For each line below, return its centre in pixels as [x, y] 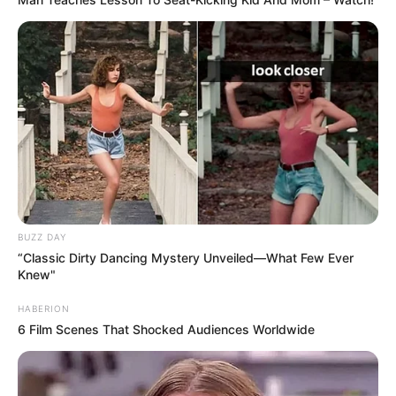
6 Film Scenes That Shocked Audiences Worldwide [166, 330]
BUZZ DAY [42, 237]
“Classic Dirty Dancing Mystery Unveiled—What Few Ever [186, 258]
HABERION [44, 309]
